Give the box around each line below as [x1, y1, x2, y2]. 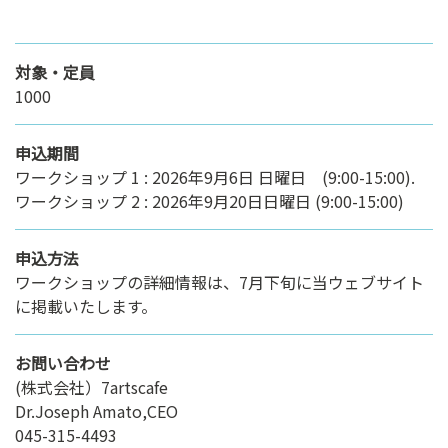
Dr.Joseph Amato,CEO [15, 399, 178, 424]
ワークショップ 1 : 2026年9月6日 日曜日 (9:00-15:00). [15, 165, 415, 190]
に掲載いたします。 [15, 294, 157, 319]
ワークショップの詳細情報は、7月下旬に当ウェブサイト [15, 270, 424, 295]
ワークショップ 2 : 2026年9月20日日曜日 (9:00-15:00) [15, 189, 404, 214]
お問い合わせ [15, 351, 111, 376]
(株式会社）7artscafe [15, 375, 168, 400]
